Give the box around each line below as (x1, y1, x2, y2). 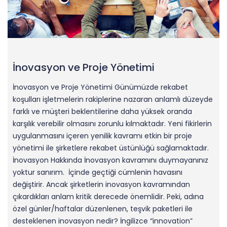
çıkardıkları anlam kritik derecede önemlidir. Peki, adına (13, 191, 204, 202)
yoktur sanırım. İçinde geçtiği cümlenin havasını (13, 167, 182, 177)
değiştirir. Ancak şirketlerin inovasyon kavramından (13, 179, 190, 190)
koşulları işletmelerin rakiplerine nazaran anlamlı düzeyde (13, 94, 213, 104)
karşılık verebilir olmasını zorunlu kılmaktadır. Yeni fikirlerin (13, 118, 212, 129)
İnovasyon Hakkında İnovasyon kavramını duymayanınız (13, 155, 208, 165)
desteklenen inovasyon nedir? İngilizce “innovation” (13, 215, 193, 226)
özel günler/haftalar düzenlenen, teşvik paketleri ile (13, 203, 193, 214)
